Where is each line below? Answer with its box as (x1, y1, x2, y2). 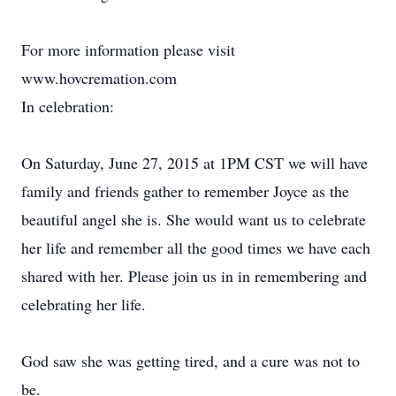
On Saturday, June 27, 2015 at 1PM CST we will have (21, 152, 368, 173)
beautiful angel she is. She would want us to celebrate (21, 209, 366, 230)
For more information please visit (21, 39, 235, 60)
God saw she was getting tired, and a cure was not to (21, 350, 360, 371)
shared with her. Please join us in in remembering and (21, 265, 367, 286)
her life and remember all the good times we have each (21, 237, 370, 258)
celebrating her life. (21, 293, 146, 315)
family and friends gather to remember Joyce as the (21, 180, 349, 202)
